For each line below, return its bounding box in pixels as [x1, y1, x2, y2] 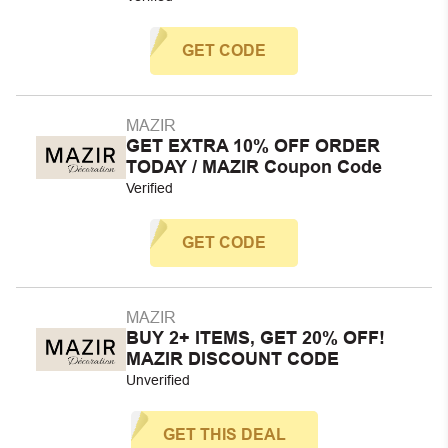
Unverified [126, 372, 190, 388]
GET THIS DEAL [162, 426, 286, 443]
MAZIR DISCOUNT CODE [126, 349, 339, 369]
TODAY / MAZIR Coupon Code [126, 157, 382, 177]
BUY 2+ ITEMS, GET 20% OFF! [126, 328, 385, 348]
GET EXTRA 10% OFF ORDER [126, 136, 380, 156]
